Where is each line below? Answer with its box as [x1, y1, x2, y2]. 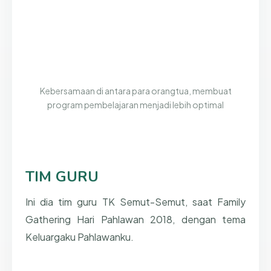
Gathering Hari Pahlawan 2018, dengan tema [25, 213, 246, 226]
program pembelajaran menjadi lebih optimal [47, 99, 224, 110]
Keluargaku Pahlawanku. [25, 230, 134, 244]
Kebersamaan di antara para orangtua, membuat [39, 85, 232, 96]
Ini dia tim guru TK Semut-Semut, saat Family [25, 195, 246, 209]
